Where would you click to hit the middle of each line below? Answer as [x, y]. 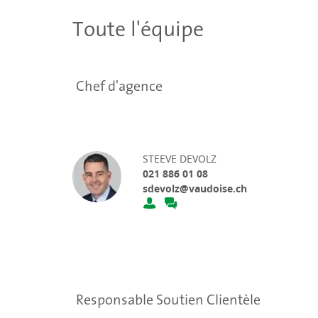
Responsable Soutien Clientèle [168, 300]
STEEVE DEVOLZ [180, 159]
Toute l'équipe [138, 29]
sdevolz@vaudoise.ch [195, 189]
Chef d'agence [119, 86]
